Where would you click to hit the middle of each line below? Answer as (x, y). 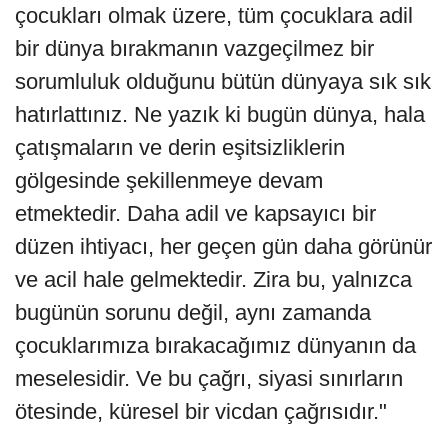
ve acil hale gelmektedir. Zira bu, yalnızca (213, 279)
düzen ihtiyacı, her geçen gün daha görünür (223, 246)
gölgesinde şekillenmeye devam (169, 180)
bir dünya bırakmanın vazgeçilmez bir (194, 48)
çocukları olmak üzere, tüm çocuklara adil (214, 15)
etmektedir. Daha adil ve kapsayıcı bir (195, 213)
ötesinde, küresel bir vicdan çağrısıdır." (201, 411)
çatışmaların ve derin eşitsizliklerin (180, 147)
